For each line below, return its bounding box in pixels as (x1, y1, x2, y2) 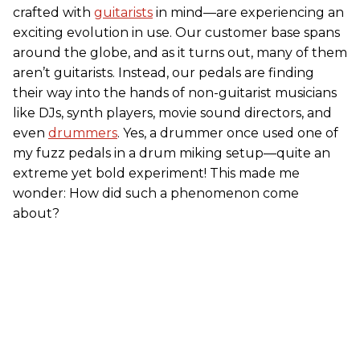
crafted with (13, 5, 94, 21)
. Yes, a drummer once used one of (117, 125, 338, 141)
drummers (48, 125, 117, 141)
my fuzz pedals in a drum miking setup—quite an (13, 145, 330, 162)
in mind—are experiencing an (153, 5, 344, 21)
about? (13, 206, 59, 222)
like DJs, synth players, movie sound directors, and (13, 105, 332, 121)
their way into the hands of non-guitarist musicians (13, 85, 337, 101)
